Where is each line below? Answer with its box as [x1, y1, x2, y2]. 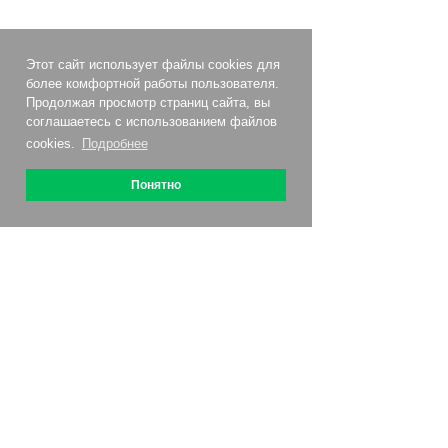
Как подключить [70, 373, 183, 392]
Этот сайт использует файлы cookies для [26, 57, 280, 73]
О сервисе [70, 331, 141, 350]
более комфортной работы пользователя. [26, 76, 279, 92]
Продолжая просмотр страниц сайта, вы [26, 95, 270, 111]
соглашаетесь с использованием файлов [26, 114, 277, 130]
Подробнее [81, 136, 148, 152]
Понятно [131, 178, 181, 192]
